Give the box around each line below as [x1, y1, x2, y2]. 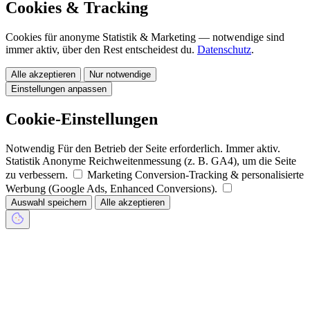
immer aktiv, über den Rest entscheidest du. [6, 44, 197, 56]
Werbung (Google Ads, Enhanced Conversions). [6, 182, 217, 194]
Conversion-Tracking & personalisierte [135, 168, 304, 181]
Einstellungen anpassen [11, 84, 107, 95]
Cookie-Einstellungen [6, 110, 158, 128]
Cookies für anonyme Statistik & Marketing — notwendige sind [6, 31, 284, 44]
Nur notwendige [89, 69, 151, 80]
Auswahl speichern [11, 197, 86, 208]
